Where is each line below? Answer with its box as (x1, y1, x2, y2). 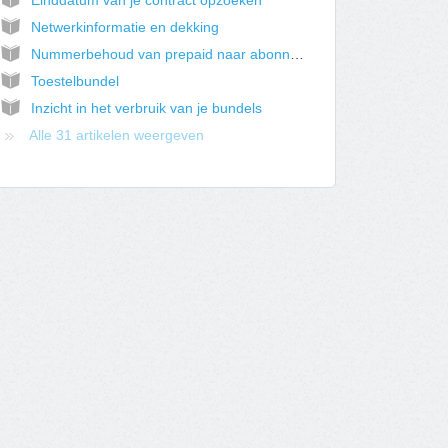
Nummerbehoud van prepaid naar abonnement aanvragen (289, 46, 304, 63)
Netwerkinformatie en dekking (30, 19, 219, 36)
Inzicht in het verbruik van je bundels (30, 100, 262, 117)
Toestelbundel (30, 73, 119, 90)
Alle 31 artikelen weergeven (28, 127, 204, 144)
